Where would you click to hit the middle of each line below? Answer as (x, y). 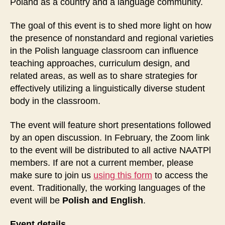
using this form (123, 175)
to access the (180, 175)
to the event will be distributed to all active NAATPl (110, 150)
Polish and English (103, 200)
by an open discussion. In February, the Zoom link (110, 137)
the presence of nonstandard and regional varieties (112, 38)
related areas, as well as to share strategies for (104, 76)
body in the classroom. (55, 101)
